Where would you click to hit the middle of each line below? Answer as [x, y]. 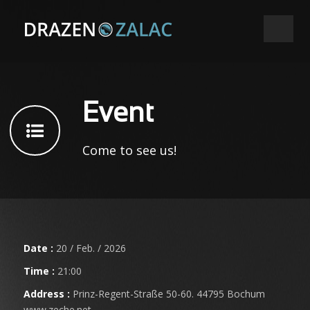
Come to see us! [129, 150]
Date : [38, 248]
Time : [39, 271]
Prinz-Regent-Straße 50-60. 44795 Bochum [167, 294]
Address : [47, 294]
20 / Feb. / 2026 [90, 248]
